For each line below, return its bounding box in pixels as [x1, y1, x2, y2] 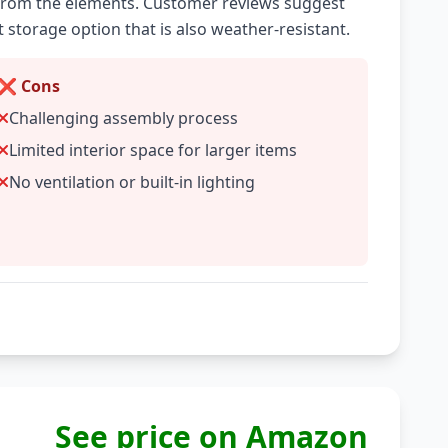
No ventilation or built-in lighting [9, 171, 256, 193]
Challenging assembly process [9, 107, 239, 129]
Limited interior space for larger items [9, 139, 298, 161]
